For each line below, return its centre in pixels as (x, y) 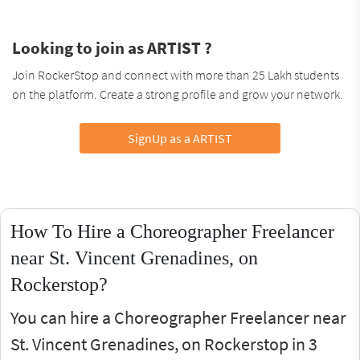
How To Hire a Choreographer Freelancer (172, 231)
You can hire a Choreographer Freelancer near (178, 317)
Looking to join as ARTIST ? (112, 47)
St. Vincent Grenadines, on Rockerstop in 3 (164, 344)
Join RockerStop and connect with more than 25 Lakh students (176, 74)
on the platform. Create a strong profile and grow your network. (178, 94)
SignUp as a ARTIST (180, 138)
